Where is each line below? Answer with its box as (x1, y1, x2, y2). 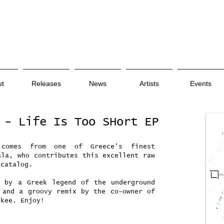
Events (190, 79, 211, 87)
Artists (139, 79, 159, 87)
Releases (31, 79, 61, 87)
